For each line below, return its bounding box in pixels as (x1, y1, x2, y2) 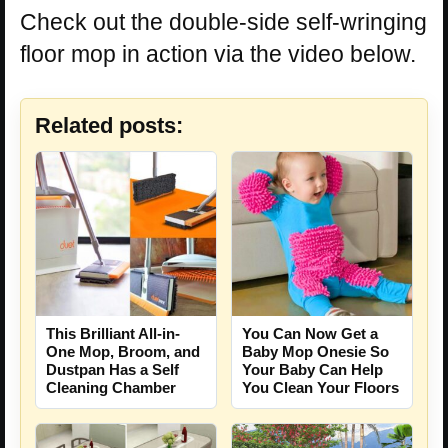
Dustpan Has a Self (46, 360, 179, 378)
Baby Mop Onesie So (242, 342, 389, 360)
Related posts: (35, 112, 183, 138)
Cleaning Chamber (46, 378, 176, 396)
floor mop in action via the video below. (20, 40, 416, 67)
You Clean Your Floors (242, 378, 399, 396)
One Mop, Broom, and (46, 342, 200, 360)
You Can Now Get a (242, 324, 378, 342)
